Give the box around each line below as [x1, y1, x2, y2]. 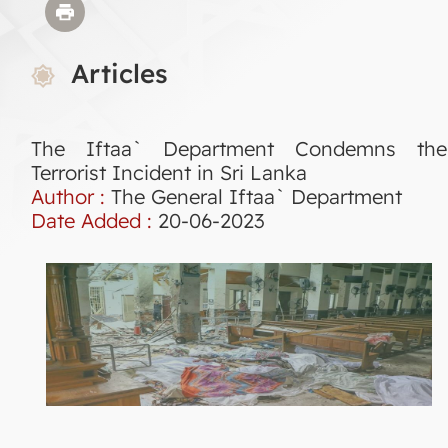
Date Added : [31, 207, 158, 233]
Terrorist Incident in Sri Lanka [31, 159, 307, 185]
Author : [31, 183, 111, 209]
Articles [71, 56, 168, 90]
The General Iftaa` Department [111, 183, 402, 209]
